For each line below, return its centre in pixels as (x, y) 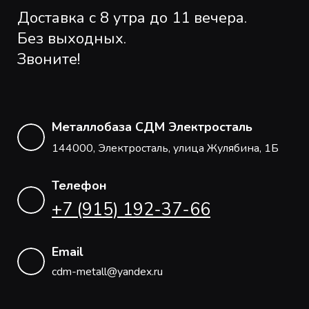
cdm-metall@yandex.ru (107, 271)
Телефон (79, 185)
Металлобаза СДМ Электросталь (152, 127)
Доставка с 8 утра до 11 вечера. (132, 18)
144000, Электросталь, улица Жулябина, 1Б (165, 148)
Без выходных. (72, 38)
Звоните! (49, 59)
